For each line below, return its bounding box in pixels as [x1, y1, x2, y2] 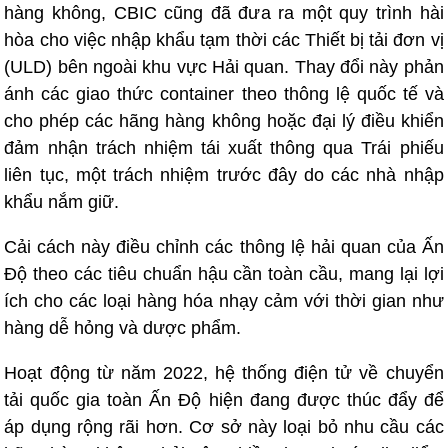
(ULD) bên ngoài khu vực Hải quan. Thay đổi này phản [4, 57, 444, 77]
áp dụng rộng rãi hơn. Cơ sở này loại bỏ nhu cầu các [4, 417, 444, 437]
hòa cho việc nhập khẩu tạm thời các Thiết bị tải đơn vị [4, 30, 444, 50]
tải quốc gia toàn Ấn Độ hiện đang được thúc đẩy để [4, 390, 444, 410]
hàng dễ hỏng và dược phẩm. [4, 318, 242, 338]
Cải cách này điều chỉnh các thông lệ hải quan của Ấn [4, 237, 444, 257]
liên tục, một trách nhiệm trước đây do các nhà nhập [4, 165, 444, 185]
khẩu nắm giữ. [4, 192, 120, 212]
